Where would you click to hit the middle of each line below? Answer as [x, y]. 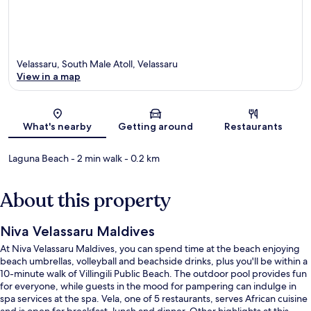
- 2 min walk [95, 158]
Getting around [155, 126]
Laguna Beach [39, 158]
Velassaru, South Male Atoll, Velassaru [97, 64]
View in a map [49, 76]
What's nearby [58, 126]
